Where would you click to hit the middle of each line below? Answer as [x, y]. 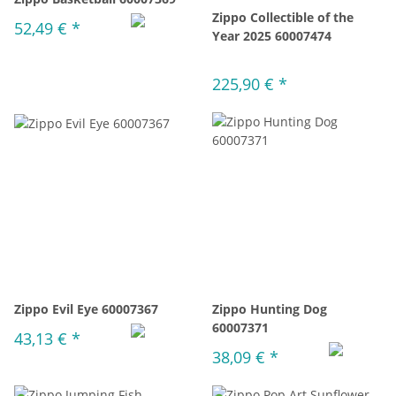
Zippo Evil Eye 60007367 [86, 309]
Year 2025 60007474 [272, 36]
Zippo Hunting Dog [270, 309]
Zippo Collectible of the [283, 17]
